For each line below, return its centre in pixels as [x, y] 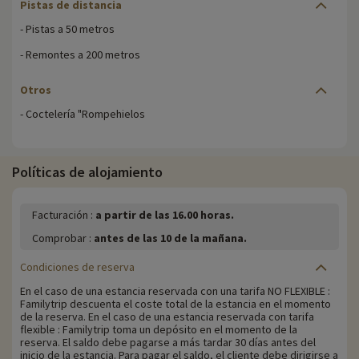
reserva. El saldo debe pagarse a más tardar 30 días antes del [168, 343]
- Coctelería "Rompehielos [83, 114]
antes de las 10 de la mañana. [170, 238]
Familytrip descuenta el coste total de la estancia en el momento [175, 304]
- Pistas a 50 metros [67, 29]
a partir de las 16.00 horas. [165, 215]
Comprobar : [63, 238]
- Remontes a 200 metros [80, 55]
